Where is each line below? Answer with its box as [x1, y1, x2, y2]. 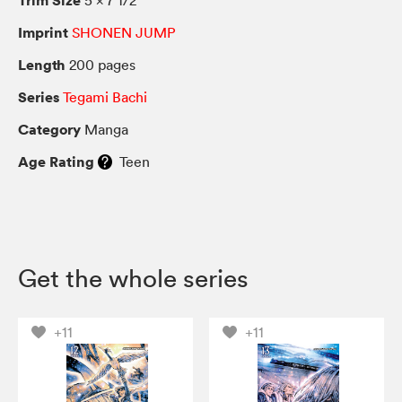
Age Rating [18, 151, 94, 171]
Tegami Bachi [63, 87, 147, 106]
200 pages [66, 55, 135, 74]
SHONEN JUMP [72, 22, 176, 41]
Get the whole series [18, 262, 249, 293]
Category [18, 118, 81, 139]
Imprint [18, 22, 68, 42]
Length [18, 54, 66, 74]
